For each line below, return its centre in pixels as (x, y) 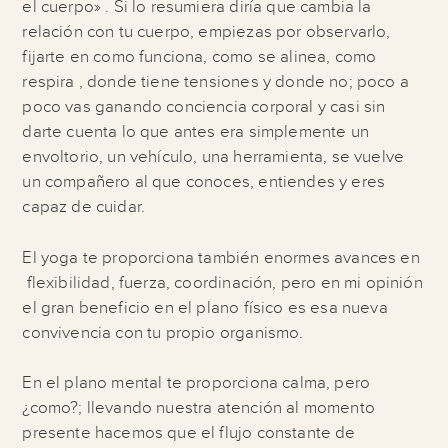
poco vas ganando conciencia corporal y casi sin (204, 107)
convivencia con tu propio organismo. (163, 332)
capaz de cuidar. (84, 207)
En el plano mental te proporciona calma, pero (196, 383)
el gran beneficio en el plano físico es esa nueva (205, 307)
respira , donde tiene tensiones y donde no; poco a (215, 82)
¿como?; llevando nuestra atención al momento (198, 408)
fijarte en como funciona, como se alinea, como (199, 57)
